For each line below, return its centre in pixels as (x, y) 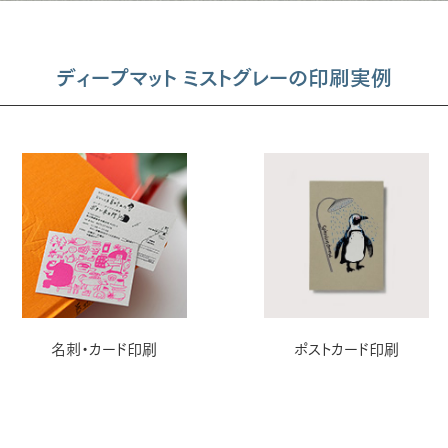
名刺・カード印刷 (104, 349)
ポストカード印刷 (346, 349)
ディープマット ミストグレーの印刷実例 (224, 77)
